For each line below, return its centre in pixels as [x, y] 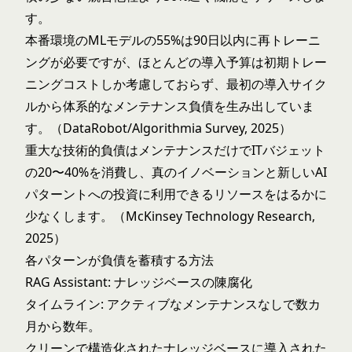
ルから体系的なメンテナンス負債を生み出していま [170, 106]
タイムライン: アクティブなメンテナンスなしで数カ [173, 304]
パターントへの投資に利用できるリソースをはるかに [176, 194]
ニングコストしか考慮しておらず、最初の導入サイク [176, 84]
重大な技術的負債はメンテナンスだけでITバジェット [175, 150]
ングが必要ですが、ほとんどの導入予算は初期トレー [176, 62]
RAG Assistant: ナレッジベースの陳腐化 [139, 282]
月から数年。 [63, 326]
